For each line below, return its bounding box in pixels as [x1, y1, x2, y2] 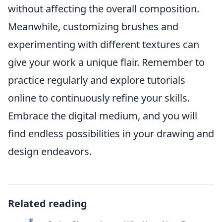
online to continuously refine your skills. [8, 91, 190, 105]
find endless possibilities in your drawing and [8, 127, 214, 140]
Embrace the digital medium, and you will [8, 109, 197, 122]
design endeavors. [8, 145, 92, 158]
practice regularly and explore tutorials [8, 73, 185, 87]
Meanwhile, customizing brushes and [8, 20, 178, 33]
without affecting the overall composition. [8, 2, 199, 15]
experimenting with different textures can [8, 38, 199, 51]
